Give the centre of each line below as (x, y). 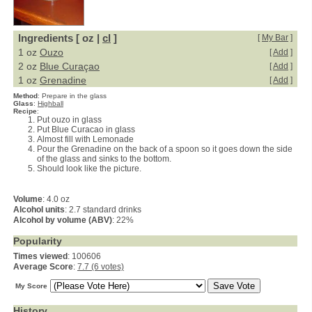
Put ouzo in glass (69, 120)
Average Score (43, 267)
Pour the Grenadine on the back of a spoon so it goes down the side (165, 149)
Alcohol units (39, 210)
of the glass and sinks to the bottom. (104, 159)
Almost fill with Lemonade (85, 139)
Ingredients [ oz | (60, 38)
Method (25, 96)
